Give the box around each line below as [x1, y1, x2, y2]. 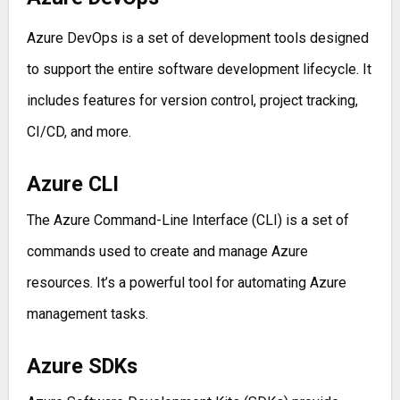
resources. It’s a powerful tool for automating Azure [26, 274, 346, 292]
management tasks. [26, 305, 148, 323]
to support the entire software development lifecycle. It [26, 61, 371, 79]
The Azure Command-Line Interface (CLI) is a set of [26, 212, 349, 229]
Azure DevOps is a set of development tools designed [26, 29, 369, 47]
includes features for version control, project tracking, [26, 92, 358, 110]
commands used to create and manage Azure [26, 243, 308, 261]
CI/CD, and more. [26, 123, 131, 141]
